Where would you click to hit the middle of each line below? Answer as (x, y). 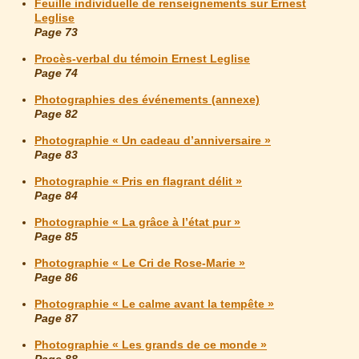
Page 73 (56, 32)
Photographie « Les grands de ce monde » (151, 345)
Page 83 (56, 155)
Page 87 (56, 319)
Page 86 (56, 278)
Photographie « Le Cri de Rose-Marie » (140, 263)
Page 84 (56, 196)
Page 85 (56, 237)
